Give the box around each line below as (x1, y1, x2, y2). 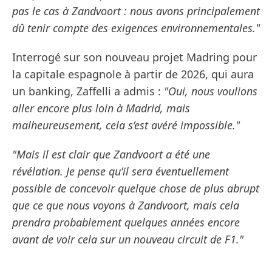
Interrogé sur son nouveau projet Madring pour (12, 50, 257, 65)
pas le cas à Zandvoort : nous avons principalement (12, 4, 260, 19)
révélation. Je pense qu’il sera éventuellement (12, 164, 229, 179)
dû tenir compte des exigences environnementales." (12, 21, 260, 36)
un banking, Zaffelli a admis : (12, 84, 164, 99)
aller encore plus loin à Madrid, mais (12, 101, 190, 116)
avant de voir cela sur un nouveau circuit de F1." (12, 232, 243, 247)
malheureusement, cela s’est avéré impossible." (12, 118, 240, 133)
